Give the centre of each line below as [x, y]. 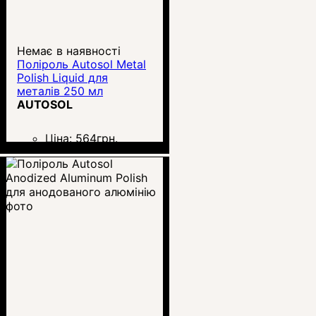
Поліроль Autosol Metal [81, 64]
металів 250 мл [60, 91]
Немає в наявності [69, 50]
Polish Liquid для [62, 77]
